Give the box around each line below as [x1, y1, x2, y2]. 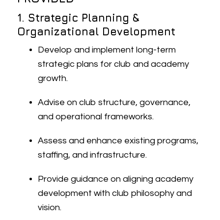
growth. [38, 74, 68, 83]
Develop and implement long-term [38, 45, 176, 55]
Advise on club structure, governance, [38, 98, 191, 107]
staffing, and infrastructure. [38, 150, 147, 160]
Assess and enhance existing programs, [38, 136, 199, 145]
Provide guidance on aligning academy [38, 174, 194, 184]
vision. [38, 203, 62, 212]
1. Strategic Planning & [17, 11, 139, 24]
